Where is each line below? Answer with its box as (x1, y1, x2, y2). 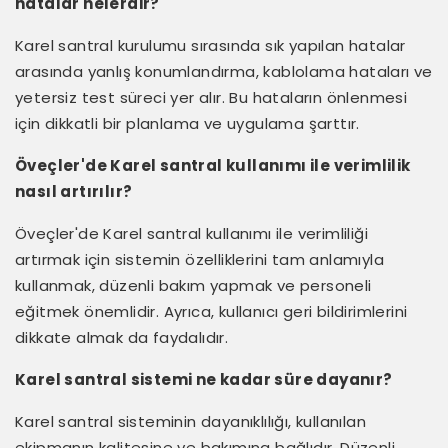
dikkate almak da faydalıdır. (15, 326, 229, 348)
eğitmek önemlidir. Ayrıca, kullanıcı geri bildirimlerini (15, 300, 408, 322)
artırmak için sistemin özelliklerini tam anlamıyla (15, 248, 384, 270)
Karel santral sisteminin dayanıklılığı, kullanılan (15, 410, 366, 432)
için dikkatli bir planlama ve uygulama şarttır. (15, 112, 360, 134)
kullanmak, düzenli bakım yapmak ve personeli (15, 274, 372, 296)
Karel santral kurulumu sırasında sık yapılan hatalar (15, 34, 406, 56)
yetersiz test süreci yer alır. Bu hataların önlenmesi (15, 86, 408, 108)
